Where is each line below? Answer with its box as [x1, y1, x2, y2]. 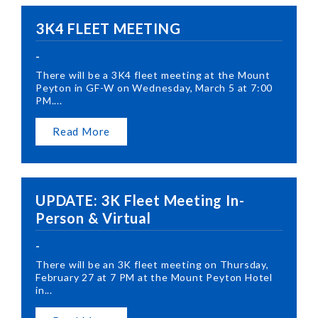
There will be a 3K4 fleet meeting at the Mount [35, 68, 270, 81]
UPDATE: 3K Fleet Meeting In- [35, 191, 245, 209]
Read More [53, 124, 111, 138]
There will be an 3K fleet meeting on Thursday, [35, 258, 269, 270]
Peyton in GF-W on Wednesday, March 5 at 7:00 [35, 81, 273, 94]
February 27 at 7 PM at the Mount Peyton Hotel [35, 270, 273, 283]
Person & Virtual [35, 209, 151, 226]
